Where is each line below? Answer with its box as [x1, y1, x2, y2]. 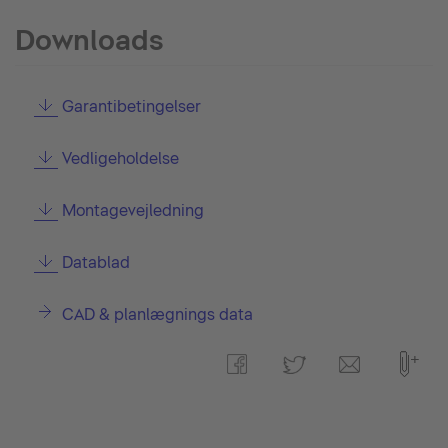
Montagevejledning [61, 201, 204, 220]
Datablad [61, 253, 130, 272]
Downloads [15, 23, 164, 57]
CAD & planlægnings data [61, 305, 253, 324]
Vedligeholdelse [61, 149, 179, 168]
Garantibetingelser [61, 97, 201, 116]
